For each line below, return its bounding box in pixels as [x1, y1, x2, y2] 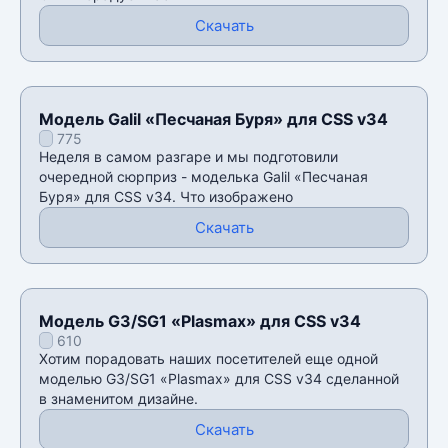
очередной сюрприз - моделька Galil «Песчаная [39, 167, 368, 185]
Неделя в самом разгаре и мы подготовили [39, 147, 338, 165]
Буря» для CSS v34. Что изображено [39, 187, 293, 205]
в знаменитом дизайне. [39, 389, 198, 407]
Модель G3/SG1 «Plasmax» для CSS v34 [39, 310, 361, 331]
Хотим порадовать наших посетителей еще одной [39, 349, 378, 367]
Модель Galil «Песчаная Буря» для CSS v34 [39, 108, 388, 129]
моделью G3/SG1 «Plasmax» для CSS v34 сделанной [39, 369, 399, 387]
